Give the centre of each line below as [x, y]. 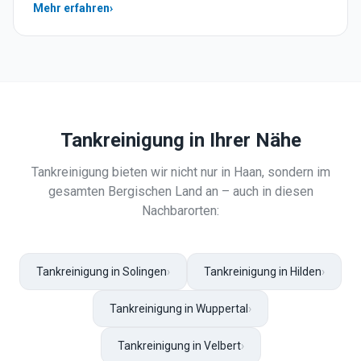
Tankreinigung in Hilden [263, 272]
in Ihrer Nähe [243, 140]
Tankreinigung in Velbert [179, 346]
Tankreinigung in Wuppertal [179, 309]
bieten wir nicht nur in [171, 172]
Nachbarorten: [180, 211]
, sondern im [296, 172]
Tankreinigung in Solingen [102, 272]
